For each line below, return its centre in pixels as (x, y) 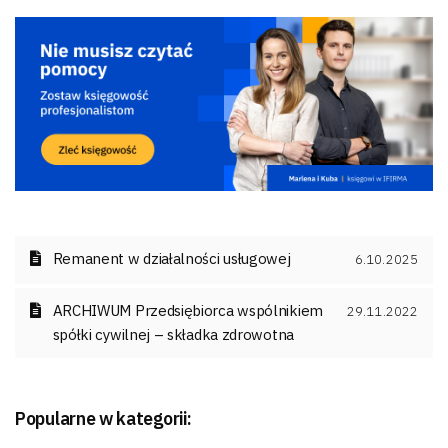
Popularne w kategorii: (103, 419)
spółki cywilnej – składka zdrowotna (173, 335)
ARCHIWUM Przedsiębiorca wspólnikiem (187, 311)
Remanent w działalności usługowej (171, 259)
